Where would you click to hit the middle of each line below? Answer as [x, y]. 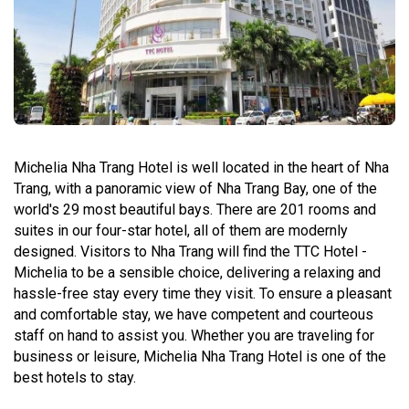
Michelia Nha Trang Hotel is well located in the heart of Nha [201, 167]
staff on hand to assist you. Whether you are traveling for [194, 335]
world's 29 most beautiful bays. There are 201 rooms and [195, 209]
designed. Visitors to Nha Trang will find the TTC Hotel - [190, 251]
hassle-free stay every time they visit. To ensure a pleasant [203, 293]
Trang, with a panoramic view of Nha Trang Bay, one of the [195, 188]
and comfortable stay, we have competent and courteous [194, 314]
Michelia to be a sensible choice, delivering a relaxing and [197, 272]
